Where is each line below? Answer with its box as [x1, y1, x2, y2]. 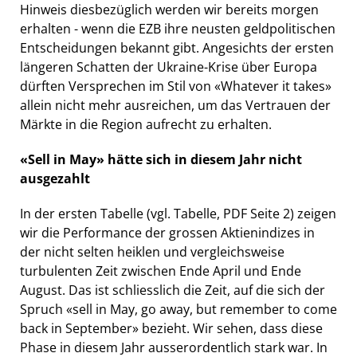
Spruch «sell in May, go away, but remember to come [20, 300, 337, 319]
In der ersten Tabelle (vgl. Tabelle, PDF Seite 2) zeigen [20, 205, 336, 223]
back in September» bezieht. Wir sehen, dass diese [20, 320, 323, 338]
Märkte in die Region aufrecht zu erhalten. [20, 116, 272, 134]
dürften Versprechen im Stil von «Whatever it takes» [20, 77, 331, 96]
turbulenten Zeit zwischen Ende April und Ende [20, 262, 301, 280]
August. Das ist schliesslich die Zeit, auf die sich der [20, 281, 325, 300]
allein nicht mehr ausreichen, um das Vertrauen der [20, 96, 331, 115]
